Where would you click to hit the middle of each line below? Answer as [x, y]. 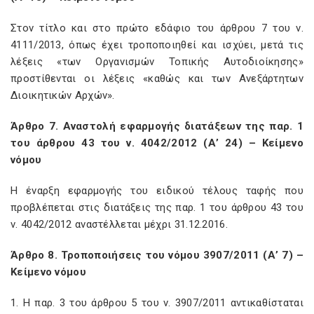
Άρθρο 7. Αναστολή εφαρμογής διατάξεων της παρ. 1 [157, 126]
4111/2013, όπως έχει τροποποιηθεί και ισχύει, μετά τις [157, 45]
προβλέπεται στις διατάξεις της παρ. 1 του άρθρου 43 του [157, 207]
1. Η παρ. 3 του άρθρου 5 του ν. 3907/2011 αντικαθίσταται [157, 303]
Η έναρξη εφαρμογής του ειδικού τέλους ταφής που [157, 191]
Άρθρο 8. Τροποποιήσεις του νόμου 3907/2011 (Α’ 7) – [157, 255]
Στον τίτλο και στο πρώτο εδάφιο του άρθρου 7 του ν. [157, 28]
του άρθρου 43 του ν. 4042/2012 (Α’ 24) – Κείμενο [157, 143]
